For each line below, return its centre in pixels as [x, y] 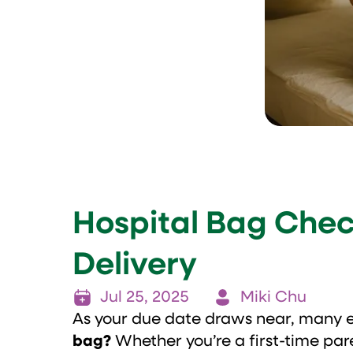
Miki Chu [273, 297]
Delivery [135, 266]
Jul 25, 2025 [145, 297]
